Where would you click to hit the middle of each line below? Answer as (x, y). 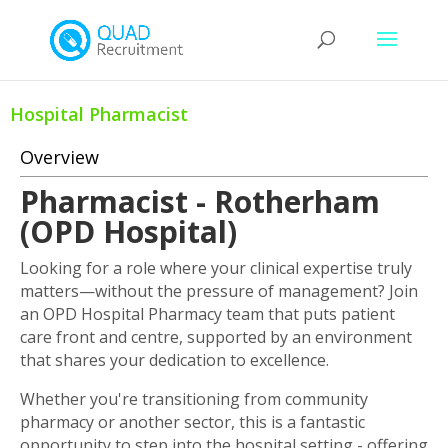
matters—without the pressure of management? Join (219, 291)
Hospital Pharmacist (99, 114)
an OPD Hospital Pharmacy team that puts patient (207, 314)
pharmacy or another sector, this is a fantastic (192, 422)
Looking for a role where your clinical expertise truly (216, 268)
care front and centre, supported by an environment (216, 337)
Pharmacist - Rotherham (200, 201)
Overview (59, 157)
